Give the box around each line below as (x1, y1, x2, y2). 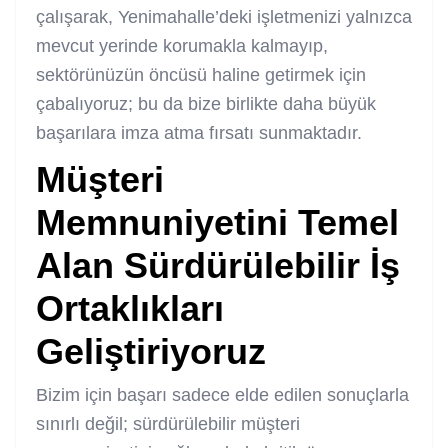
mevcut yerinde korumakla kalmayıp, (36, 35, 328, 56)
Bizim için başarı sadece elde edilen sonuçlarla (36, 384, 409, 405)
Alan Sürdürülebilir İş (36, 244, 400, 286)
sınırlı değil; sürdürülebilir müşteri (36, 413, 300, 434)
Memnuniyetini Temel (36, 201, 399, 243)
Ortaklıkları (36, 287, 224, 329)
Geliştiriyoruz (36, 330, 266, 372)
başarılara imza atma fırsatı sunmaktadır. (36, 122, 362, 143)
